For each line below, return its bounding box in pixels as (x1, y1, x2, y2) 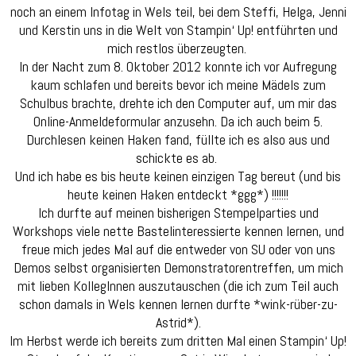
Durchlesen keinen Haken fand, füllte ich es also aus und (26, 130, 330, 149)
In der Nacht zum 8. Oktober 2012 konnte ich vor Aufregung (19, 57, 337, 76)
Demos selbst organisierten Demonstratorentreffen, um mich (13, 258, 343, 277)
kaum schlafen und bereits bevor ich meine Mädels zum (30, 75, 326, 95)
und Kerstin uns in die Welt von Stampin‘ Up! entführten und (18, 21, 338, 40)
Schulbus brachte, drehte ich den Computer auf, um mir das (19, 94, 337, 113)
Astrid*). (155, 313, 201, 332)
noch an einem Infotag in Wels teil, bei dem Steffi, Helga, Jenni (10, 2, 346, 21)
